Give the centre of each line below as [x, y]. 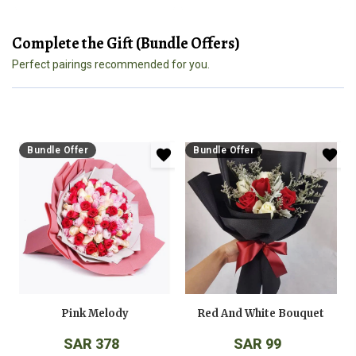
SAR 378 [91, 344]
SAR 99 [257, 344]
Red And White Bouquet [261, 313]
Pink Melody [95, 313]
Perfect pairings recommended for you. [111, 64]
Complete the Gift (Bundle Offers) [126, 43]
